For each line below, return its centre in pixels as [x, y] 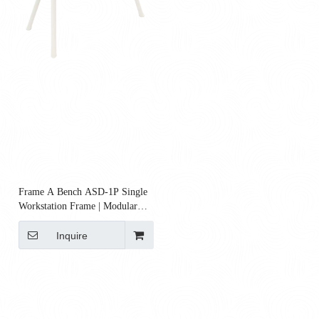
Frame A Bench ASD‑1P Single [83, 192]
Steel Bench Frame [57, 220]
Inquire [72, 235]
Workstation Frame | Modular [78, 206]
